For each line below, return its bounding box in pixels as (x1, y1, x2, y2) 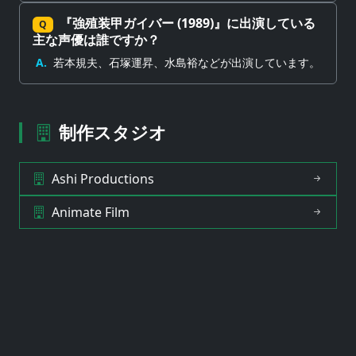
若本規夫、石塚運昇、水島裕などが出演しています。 (53, 55, 320, 71)
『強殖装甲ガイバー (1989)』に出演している (59, 14, 315, 32)
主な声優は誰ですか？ (33, 31, 160, 49)
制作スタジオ (59, 121, 167, 145)
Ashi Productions (52, 170, 154, 188)
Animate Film (52, 203, 130, 222)
